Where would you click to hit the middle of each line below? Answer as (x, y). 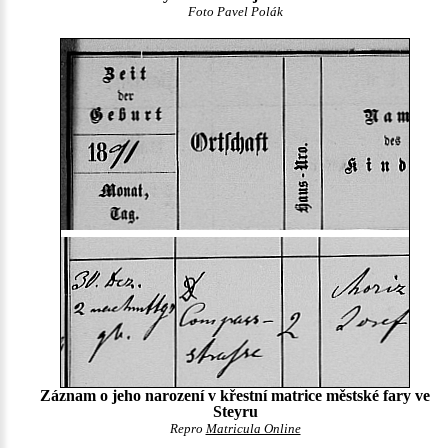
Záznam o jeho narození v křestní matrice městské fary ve (235, 395)
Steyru (235, 411)
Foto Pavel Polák (235, 12)
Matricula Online (253, 429)
